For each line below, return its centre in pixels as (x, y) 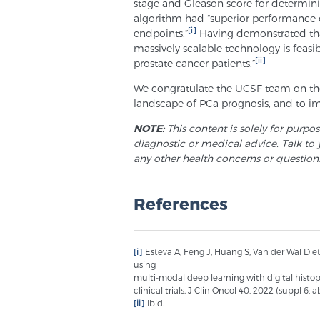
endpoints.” (161, 33)
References (181, 203)
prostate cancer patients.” (194, 63)
